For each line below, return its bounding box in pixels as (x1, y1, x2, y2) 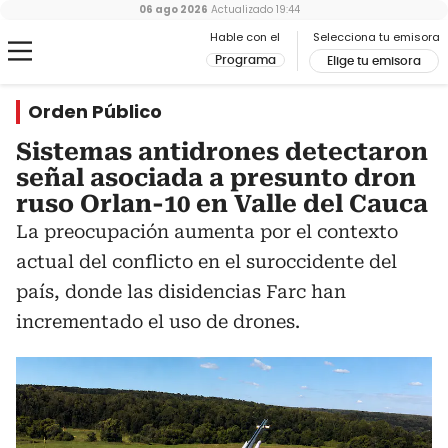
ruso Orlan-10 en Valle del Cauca (16, 190, 428, 218)
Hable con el (210, 29, 280, 45)
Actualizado (207, 2, 273, 17)
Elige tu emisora (327, 55, 421, 67)
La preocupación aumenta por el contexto (16, 221, 398, 242)
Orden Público (28, 99, 162, 124)
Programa (215, 54, 276, 66)
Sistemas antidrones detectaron (16, 138, 428, 166)
